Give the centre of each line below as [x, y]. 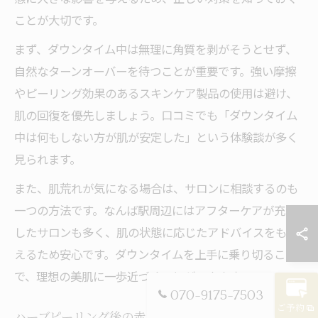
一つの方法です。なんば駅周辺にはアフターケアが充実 [155, 210]
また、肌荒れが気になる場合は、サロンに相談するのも [156, 188]
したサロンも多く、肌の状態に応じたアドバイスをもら [156, 232]
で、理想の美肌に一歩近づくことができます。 [132, 276]
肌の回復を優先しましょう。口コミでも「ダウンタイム [156, 115]
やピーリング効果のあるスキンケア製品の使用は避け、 [156, 93]
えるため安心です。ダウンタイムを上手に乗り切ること [155, 254]
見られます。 [48, 159]
